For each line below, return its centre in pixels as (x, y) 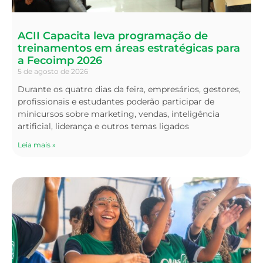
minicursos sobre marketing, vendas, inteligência (119, 114)
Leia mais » (37, 144)
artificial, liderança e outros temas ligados (103, 126)
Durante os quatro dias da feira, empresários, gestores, (129, 89)
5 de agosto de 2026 (53, 71)
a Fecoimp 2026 (60, 60)
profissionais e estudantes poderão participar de (116, 101)
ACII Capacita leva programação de (113, 36)
